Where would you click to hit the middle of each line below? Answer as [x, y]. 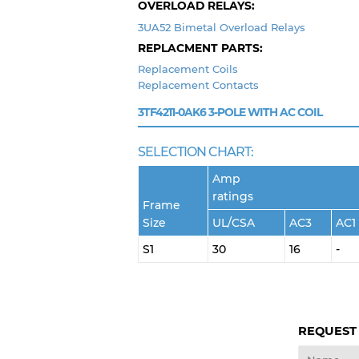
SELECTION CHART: [196, 152]
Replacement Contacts [198, 85]
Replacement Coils [188, 69]
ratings [233, 197]
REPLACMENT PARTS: [200, 48]
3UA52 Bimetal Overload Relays [222, 27]
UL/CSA [234, 223]
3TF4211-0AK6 [172, 113]
